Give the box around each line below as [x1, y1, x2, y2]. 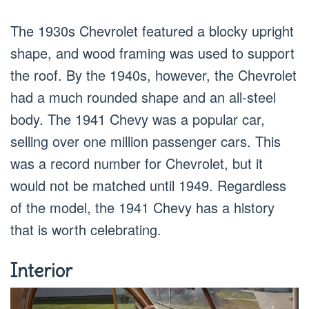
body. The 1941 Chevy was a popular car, [10, 108, 265, 129]
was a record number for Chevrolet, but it [10, 152, 263, 173]
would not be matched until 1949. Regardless [10, 175, 286, 195]
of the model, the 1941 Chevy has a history [10, 197, 275, 217]
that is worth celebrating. [10, 219, 161, 239]
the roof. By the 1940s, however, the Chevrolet [10, 64, 297, 85]
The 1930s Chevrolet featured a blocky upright [10, 20, 294, 41]
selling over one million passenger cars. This [10, 130, 281, 151]
